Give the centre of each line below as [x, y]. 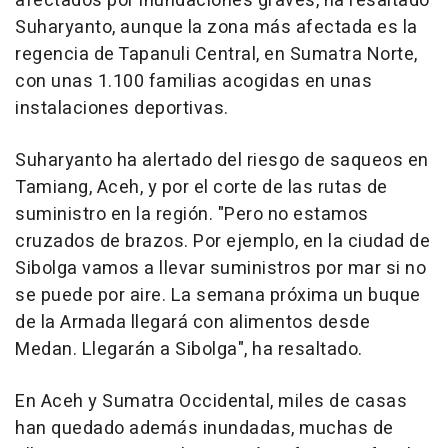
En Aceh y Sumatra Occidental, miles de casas [211, 402]
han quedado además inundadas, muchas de [204, 429]
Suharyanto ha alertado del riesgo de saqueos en [222, 161]
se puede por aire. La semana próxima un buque [218, 296]
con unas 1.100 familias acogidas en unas [193, 82]
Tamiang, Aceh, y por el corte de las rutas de [201, 188]
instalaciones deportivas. [122, 109]
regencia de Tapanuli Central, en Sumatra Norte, [216, 55]
